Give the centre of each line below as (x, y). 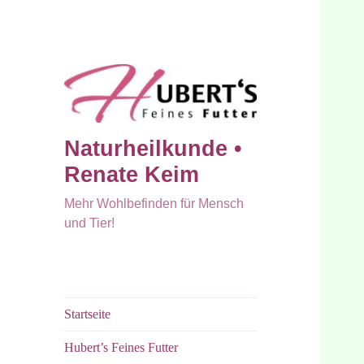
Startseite (88, 314)
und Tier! (90, 223)
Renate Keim (132, 174)
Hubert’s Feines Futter (121, 347)
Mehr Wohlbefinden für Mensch (154, 203)
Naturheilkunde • (153, 148)
